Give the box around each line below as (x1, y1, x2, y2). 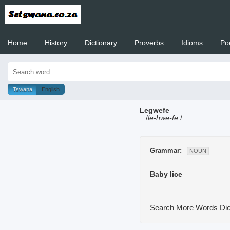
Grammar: (150, 146, 182, 155)
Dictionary (85, 39, 117, 47)
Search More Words (150, 203, 220, 212)
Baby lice (150, 169, 182, 178)
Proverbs (135, 39, 164, 47)
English (42, 86, 60, 92)
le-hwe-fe (148, 113, 178, 122)
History (45, 39, 67, 47)
